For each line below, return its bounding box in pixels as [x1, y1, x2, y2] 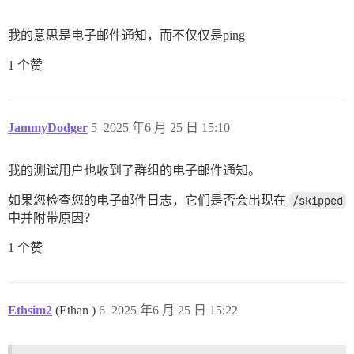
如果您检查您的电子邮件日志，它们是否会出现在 [8, 193, 289, 207]
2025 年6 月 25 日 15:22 [111, 303, 238, 317]
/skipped [292, 193, 343, 208]
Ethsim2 [8, 303, 52, 317]
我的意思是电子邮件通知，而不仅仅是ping [8, 28, 245, 42]
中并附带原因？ [8, 210, 96, 224]
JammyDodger [8, 120, 88, 134]
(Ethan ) [55, 303, 99, 317]
